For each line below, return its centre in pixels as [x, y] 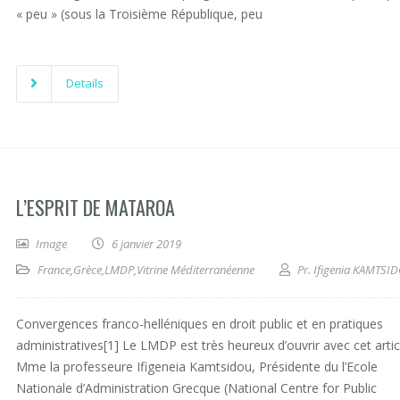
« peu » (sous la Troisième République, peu [139, 14]
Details [85, 83]
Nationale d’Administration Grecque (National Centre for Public [196, 388]
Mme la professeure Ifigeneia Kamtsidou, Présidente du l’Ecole [197, 367]
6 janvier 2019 [146, 244]
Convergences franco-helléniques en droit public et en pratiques [200, 324]
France [54, 270]
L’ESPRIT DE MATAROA [96, 207]
